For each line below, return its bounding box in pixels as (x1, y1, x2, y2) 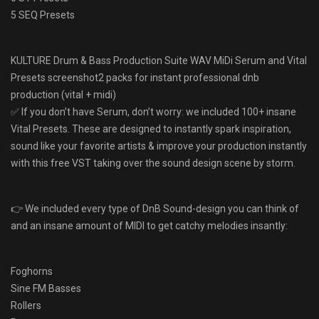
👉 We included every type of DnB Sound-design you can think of (11, 202, 299, 214)
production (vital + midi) (11, 88, 116, 100)
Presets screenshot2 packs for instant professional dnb (11, 71, 259, 83)
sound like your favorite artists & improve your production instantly (11, 140, 307, 152)
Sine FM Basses (11, 282, 81, 294)
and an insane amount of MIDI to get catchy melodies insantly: (11, 219, 288, 231)
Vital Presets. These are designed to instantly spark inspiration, (11, 122, 291, 135)
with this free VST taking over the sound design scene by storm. (11, 157, 296, 169)
